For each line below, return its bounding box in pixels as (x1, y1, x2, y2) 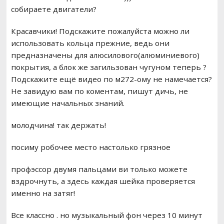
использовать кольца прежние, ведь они (10, 38, 169, 48)
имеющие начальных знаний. (10, 98, 124, 108)
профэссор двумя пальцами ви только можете (10, 164, 187, 174)
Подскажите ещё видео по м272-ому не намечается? (10, 74, 212, 84)
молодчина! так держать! (10, 120, 106, 130)
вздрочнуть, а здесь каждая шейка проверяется (10, 176, 195, 186)
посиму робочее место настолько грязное (10, 142, 170, 152)
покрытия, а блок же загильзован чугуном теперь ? (10, 62, 206, 72)
